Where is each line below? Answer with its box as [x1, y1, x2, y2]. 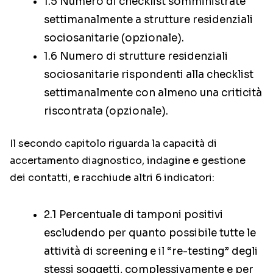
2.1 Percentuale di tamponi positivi [44, 208, 223, 222]
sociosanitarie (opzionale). [44, 32, 184, 45]
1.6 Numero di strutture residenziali [44, 50, 228, 63]
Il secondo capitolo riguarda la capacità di [10, 137, 217, 151]
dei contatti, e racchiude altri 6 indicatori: [10, 171, 214, 185]
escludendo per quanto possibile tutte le [44, 227, 256, 240]
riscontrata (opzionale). [44, 105, 168, 118]
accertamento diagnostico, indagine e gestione [10, 154, 246, 168]
